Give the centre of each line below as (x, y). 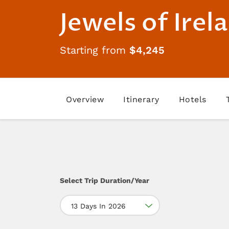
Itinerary (141, 99)
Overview (85, 99)
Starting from (95, 50)
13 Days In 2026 (98, 206)
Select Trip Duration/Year (105, 180)
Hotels (192, 99)
